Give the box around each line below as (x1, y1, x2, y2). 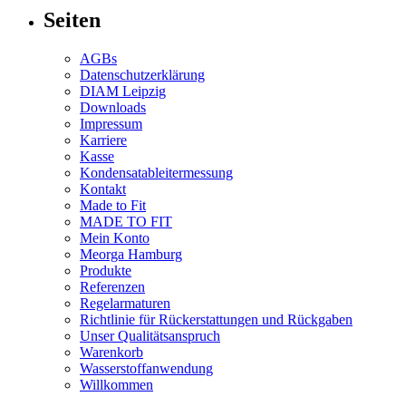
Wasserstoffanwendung (80, 361, 213, 377)
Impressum (80, 116, 142, 132)
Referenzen (80, 279, 145, 295)
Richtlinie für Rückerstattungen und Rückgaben (80, 312, 353, 328)
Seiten (43, 8, 101, 33)
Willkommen (80, 377, 153, 393)
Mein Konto (80, 230, 150, 246)
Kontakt (80, 181, 126, 198)
